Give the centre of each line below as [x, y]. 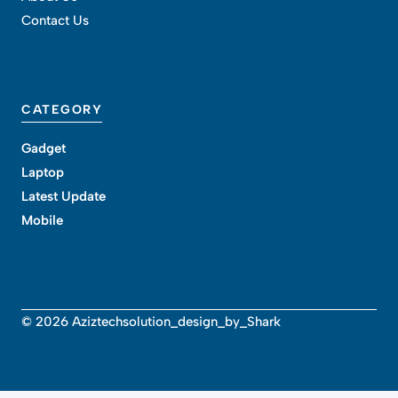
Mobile [42, 220]
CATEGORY [62, 109]
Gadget [44, 148]
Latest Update [64, 196]
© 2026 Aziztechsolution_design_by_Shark [151, 322]
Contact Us [55, 20]
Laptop [43, 172]
